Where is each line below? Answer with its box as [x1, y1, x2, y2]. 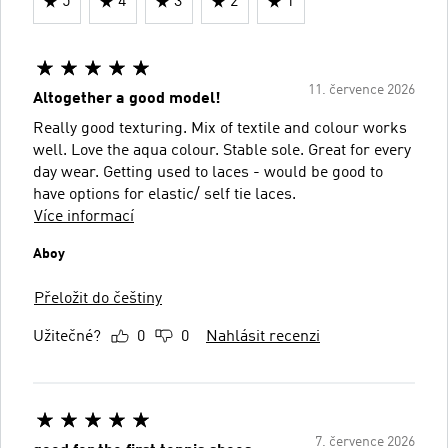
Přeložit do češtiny [34, 290, 162, 307]
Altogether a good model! [33, 90, 221, 107]
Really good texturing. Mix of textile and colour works [33, 120, 407, 137]
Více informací [34, 208, 134, 225]
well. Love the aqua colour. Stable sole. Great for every [33, 142, 411, 159]
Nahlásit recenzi [206, 328, 320, 345]
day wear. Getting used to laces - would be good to [33, 164, 383, 181]
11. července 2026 [308, 82, 415, 97]
